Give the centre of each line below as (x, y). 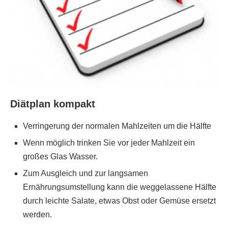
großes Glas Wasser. (60, 156)
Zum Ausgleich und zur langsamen (85, 173)
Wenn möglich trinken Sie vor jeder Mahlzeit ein (109, 142)
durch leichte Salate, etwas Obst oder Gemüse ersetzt (119, 201)
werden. (37, 214)
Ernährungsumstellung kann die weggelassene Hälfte (120, 187)
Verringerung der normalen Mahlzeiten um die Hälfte (117, 126)
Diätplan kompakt (53, 104)
